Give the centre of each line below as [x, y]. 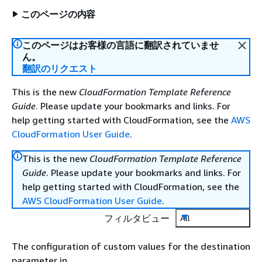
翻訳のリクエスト [60, 68]
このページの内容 [58, 14]
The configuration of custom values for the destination [131, 246]
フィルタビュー [137, 218]
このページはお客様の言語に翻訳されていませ [120, 45]
